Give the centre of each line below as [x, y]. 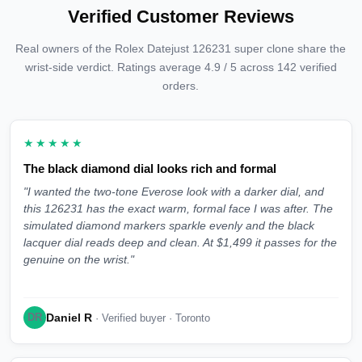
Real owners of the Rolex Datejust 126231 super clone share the [181, 49]
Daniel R [69, 317]
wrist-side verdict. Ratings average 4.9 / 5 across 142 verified [181, 67]
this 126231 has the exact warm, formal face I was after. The [178, 209]
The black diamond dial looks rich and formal [150, 169]
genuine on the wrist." [79, 260]
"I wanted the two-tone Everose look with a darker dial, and [174, 192]
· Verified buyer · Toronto [151, 318]
